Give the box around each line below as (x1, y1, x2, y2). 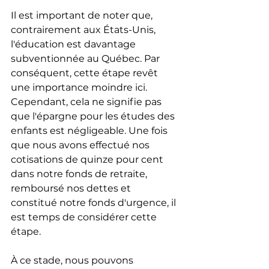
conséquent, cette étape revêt (11, 67, 160, 79)
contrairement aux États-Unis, (11, 24, 158, 36)
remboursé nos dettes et (11, 183, 133, 195)
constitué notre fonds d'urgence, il (11, 197, 178, 209)
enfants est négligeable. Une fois (11, 125, 170, 137)
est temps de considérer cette (11, 211, 159, 223)
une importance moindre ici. (11, 82, 150, 94)
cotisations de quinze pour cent (11, 154, 166, 166)
